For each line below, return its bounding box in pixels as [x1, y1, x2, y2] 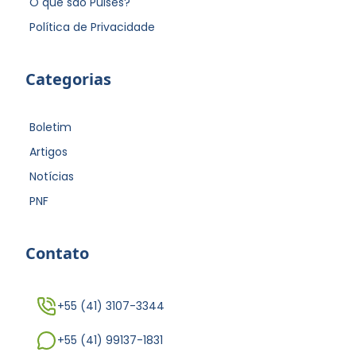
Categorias [25, 68, 111, 91]
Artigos [29, 144, 68, 161]
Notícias [29, 168, 74, 185]
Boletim [29, 119, 72, 136]
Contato [25, 242, 89, 264]
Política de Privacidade [29, 19, 155, 36]
